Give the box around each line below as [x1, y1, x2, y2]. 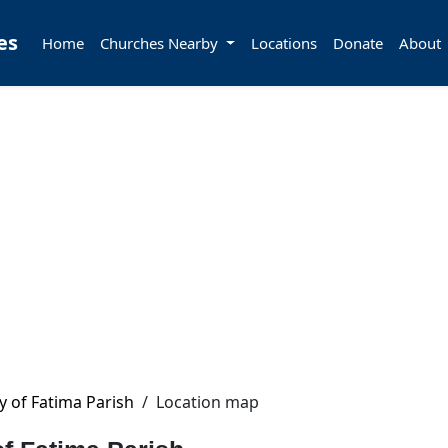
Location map [156, 391, 259, 413]
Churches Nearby [100, 33, 222, 53]
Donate [332, 33, 383, 53]
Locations [250, 33, 317, 53]
